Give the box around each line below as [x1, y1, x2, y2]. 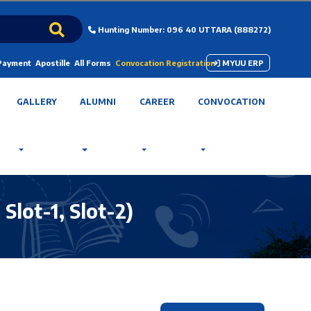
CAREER [139, 96, 175, 107]
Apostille [35, 58, 70, 67]
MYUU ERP [220, 58, 264, 67]
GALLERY [17, 96, 58, 107]
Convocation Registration [115, 58, 215, 67]
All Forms [74, 58, 111, 67]
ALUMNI [80, 96, 117, 107]
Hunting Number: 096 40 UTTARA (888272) [95, 24, 271, 34]
